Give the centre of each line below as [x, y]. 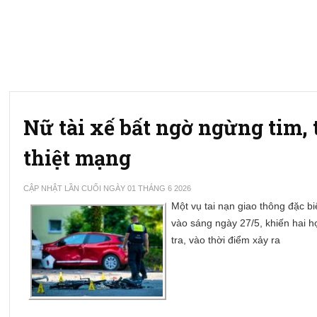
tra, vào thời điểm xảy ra [226, 240]
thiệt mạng [77, 158]
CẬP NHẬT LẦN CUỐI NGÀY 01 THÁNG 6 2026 [108, 188]
